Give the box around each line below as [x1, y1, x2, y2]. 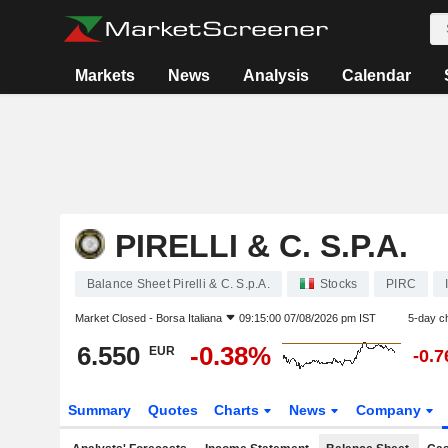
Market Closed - [74, 312, 156, 324]
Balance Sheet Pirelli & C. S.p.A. [86, 277, 270, 291]
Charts [214, 402, 264, 418]
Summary [67, 402, 131, 418]
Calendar [342, 67, 412, 84]
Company [356, 402, 426, 418]
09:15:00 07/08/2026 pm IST [238, 312, 376, 324]
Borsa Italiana [155, 312, 222, 324]
